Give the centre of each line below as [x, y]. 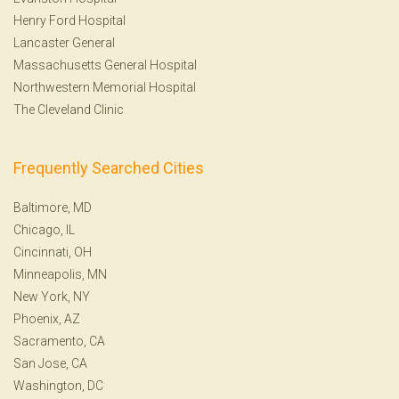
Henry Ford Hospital [69, 20]
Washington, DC [58, 385]
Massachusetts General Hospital [105, 65]
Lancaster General [64, 42]
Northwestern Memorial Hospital [105, 87]
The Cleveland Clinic [69, 109]
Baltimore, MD [53, 207]
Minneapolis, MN [60, 274]
